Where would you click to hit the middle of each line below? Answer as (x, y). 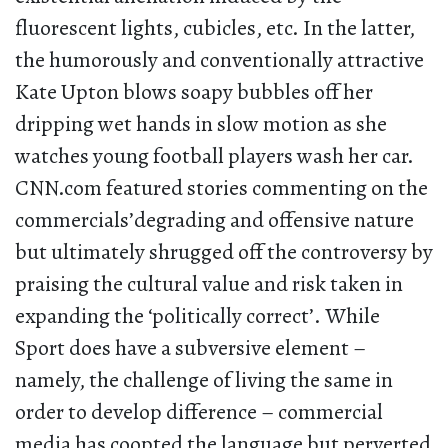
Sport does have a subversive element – (190, 348)
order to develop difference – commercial (199, 412)
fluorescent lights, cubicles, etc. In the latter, (215, 28)
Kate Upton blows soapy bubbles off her (194, 92)
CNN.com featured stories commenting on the (221, 188)
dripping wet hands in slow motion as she (201, 124)
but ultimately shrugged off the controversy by (224, 252)
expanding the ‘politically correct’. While (197, 316)
